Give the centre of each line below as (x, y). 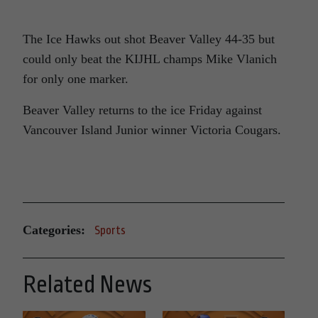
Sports (110, 230)
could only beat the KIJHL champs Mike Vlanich (150, 59)
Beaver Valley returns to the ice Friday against (142, 110)
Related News (87, 284)
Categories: (54, 230)
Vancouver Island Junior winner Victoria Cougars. (152, 130)
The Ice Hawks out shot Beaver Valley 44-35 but (149, 39)
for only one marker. (76, 78)
